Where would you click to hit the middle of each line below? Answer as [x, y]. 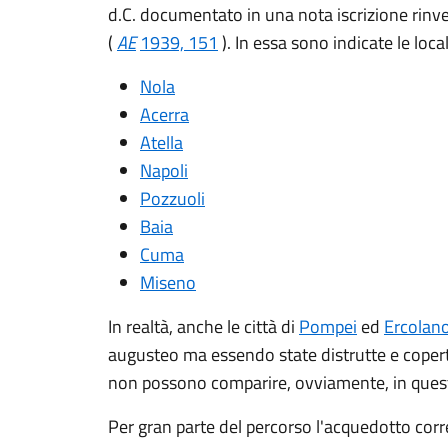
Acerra [164, 114]
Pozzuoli [172, 198]
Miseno [168, 282]
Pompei [328, 326]
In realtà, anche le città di [203, 326]
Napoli [164, 170]
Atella [161, 142]
